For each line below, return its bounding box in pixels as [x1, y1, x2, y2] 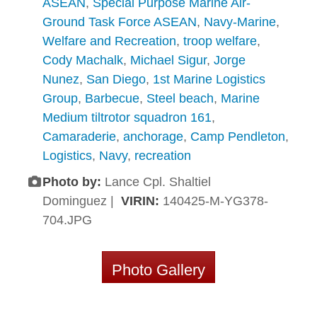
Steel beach [146, 91, 214, 106]
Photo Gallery [112, 261, 205, 279]
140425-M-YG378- [163, 194, 268, 209]
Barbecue [85, 91, 139, 106]
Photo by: [42, 175, 101, 190]
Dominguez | [42, 194, 121, 209]
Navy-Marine [204, 15, 276, 30]
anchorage [123, 129, 183, 144]
